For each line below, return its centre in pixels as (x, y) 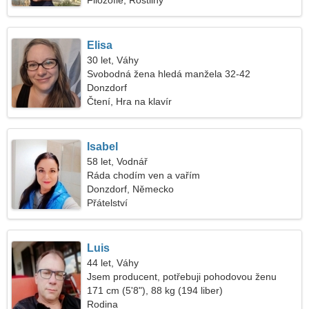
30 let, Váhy (113, 60)
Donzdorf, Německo (131, 189)
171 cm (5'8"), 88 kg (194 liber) (155, 290)
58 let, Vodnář (118, 161)
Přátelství (108, 203)
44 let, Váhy (113, 263)
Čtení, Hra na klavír (130, 101)
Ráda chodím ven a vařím (144, 175)
